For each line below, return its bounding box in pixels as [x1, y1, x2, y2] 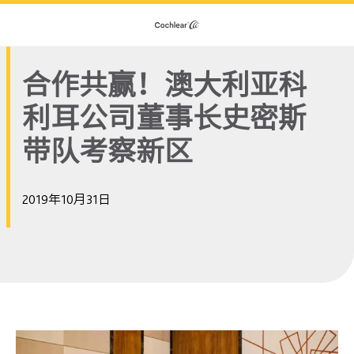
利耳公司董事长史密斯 [22, 100, 307, 135]
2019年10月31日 [22, 191, 111, 207]
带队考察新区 [22, 134, 193, 168]
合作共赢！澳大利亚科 [22, 67, 307, 102]
